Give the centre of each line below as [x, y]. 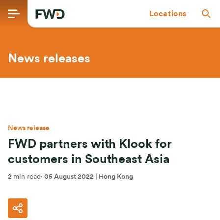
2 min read [24, 177]
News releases [49, 59]
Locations [168, 14]
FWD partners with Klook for [90, 144]
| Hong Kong [113, 177]
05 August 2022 [69, 177]
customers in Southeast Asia [89, 159]
